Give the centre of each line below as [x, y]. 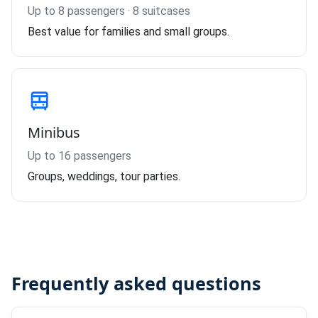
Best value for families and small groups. [128, 32]
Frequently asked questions [136, 283]
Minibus [54, 132]
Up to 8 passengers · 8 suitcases [109, 11]
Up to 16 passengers [79, 156]
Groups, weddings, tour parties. [104, 176]
